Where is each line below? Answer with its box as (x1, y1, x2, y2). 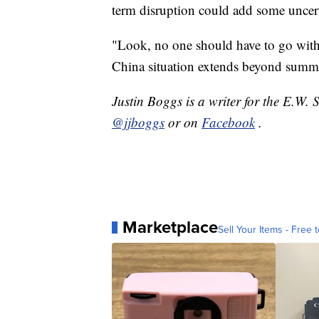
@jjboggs (112, 113, 164, 132)
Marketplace (122, 214, 218, 241)
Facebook (202, 113, 255, 132)
